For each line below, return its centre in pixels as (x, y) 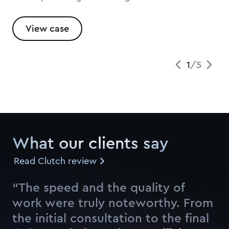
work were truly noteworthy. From (113, 203)
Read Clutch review (55, 161)
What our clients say (90, 144)
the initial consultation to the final (111, 219)
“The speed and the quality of (98, 188)
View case (47, 28)
